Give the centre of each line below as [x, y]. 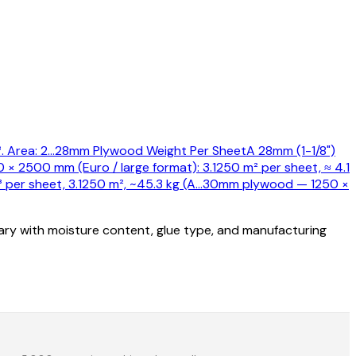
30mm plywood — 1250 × [276, 184]
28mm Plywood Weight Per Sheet [151, 150]
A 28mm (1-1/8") [291, 150]
